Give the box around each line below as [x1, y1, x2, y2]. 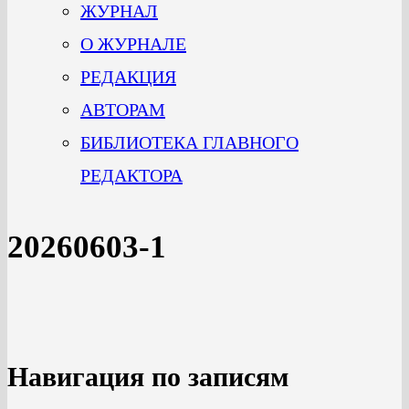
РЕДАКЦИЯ [80, 67, 176, 87]
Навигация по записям [7, 361, 288, 392]
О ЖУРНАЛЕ [80, 34, 186, 54]
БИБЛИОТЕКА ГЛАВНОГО [80, 132, 299, 152]
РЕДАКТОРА [80, 165, 183, 185]
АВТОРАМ [80, 100, 165, 120]
